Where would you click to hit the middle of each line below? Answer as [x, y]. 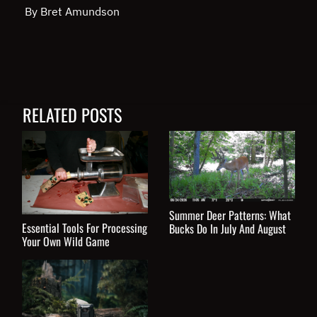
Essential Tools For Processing [85, 228]
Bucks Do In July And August [227, 228]
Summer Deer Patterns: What [230, 215]
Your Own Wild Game [66, 242]
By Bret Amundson [74, 11]
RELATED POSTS [72, 114]
